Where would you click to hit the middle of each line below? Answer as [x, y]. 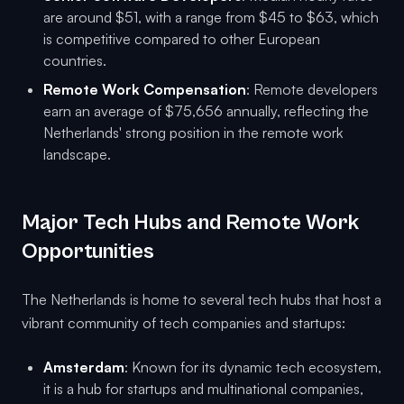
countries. [75, 61]
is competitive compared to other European [182, 39]
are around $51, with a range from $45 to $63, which [211, 18]
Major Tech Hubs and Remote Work [190, 223]
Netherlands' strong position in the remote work [193, 133]
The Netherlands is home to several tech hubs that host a [202, 300]
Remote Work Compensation [145, 90]
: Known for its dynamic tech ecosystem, [253, 367]
